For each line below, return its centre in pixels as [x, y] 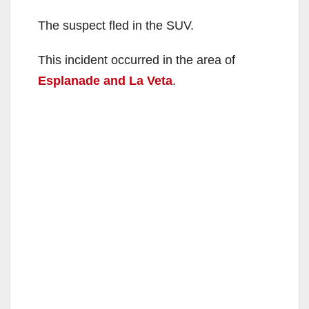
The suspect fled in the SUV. [116, 25]
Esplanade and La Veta [105, 80]
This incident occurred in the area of [137, 60]
